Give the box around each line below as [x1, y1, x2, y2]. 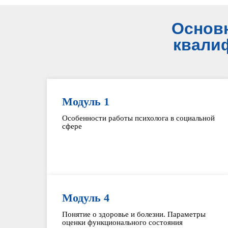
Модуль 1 [62, 95, 109, 108]
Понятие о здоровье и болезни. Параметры [62, 210, 206, 218]
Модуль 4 [62, 191, 109, 204]
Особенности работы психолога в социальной [62, 114, 215, 122]
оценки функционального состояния [62, 218, 183, 226]
